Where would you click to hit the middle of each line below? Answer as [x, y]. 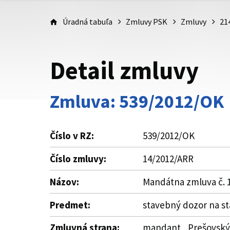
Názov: [64, 182]
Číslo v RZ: [72, 136]
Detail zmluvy [124, 70]
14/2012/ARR [168, 159]
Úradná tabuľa [88, 22]
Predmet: [70, 205]
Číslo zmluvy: [78, 159]
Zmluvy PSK [147, 22]
